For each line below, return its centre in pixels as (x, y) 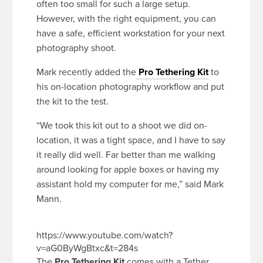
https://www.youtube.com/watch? (105, 235)
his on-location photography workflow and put (131, 87)
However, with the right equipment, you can (127, 18)
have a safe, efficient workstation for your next (131, 33)
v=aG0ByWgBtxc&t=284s (87, 248)
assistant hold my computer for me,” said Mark (130, 184)
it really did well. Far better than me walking (126, 155)
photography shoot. (77, 48)
